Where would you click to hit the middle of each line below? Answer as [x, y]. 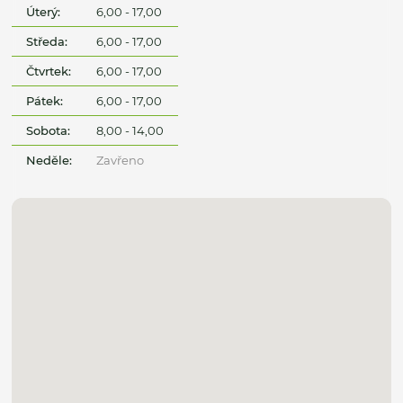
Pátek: [45, 100]
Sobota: [49, 130]
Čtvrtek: [49, 71]
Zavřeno [120, 160]
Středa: [47, 41]
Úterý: [44, 11]
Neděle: [49, 160]
